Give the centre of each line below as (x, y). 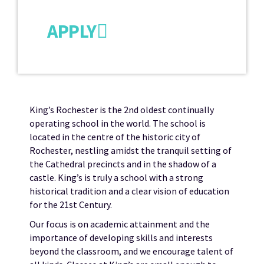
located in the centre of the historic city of (115, 136)
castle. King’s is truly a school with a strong (116, 177)
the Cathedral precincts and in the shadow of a (123, 164)
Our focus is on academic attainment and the (120, 224)
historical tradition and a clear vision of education (129, 191)
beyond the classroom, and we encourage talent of (131, 251)
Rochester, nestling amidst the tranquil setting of (131, 150)
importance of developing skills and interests (121, 237)
